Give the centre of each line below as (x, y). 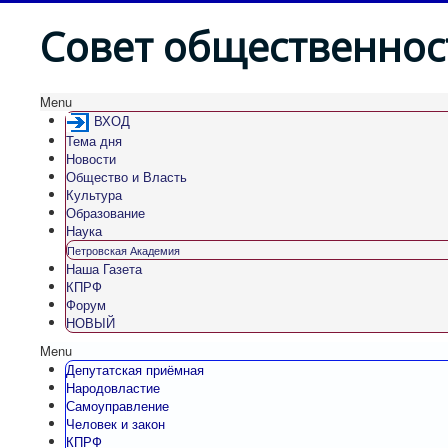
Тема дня (94, 141)
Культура (94, 195)
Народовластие (113, 388)
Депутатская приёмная (135, 370)
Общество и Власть (126, 177)
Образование (105, 213)
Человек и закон (115, 424)
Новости (91, 159)
